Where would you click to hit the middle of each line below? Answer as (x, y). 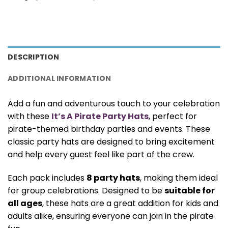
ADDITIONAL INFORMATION (60, 79)
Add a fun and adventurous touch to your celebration (114, 104)
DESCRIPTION (34, 57)
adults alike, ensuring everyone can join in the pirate (111, 216)
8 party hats (113, 178)
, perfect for (173, 117)
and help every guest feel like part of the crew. (101, 155)
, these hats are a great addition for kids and (130, 204)
